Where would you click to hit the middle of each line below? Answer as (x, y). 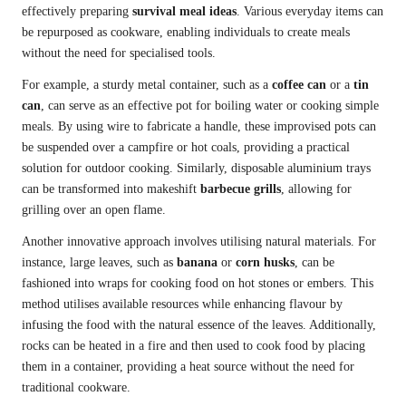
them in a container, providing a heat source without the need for (188, 367)
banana (197, 263)
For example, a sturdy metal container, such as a (147, 85)
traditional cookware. (76, 388)
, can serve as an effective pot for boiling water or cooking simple (210, 106)
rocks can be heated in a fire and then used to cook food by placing (193, 346)
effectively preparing (77, 12)
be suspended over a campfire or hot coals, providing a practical (186, 148)
